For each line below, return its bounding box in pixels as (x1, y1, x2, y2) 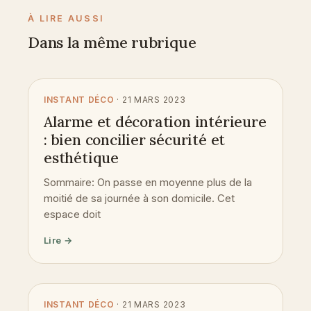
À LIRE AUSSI (28, 12, 104, 24)
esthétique (44, 148, 119, 167)
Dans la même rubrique (28, 32, 196, 52)
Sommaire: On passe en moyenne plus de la (44, 175, 252, 189)
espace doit (44, 207, 101, 221)
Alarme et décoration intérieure (44, 112, 267, 131)
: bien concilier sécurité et (44, 130, 226, 149)
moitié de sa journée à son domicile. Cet (44, 191, 235, 205)
